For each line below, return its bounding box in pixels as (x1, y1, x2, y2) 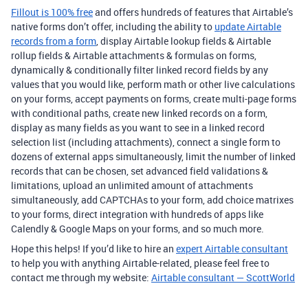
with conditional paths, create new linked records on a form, (11, 107, 267, 120)
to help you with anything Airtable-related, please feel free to (11, 256, 269, 270)
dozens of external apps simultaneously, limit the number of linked (11, 150, 296, 164)
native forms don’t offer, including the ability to (11, 20, 214, 34)
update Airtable (214, 20, 281, 34)
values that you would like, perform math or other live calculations (11, 78, 295, 91)
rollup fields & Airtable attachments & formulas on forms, (11, 49, 256, 63)
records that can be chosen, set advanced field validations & (11, 164, 268, 178)
